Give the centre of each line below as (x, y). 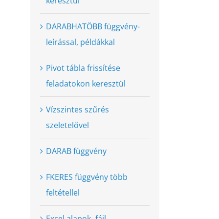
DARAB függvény (76, 151)
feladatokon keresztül (86, 83)
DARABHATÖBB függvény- (93, 26)
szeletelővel (67, 125)
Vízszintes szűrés (77, 109)
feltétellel (63, 192)
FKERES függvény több (87, 177)
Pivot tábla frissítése (83, 68)
